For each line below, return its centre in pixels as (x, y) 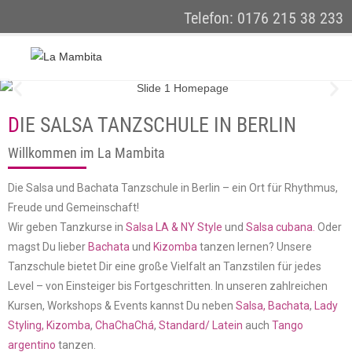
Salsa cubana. (280, 227)
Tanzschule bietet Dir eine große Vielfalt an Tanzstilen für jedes (165, 266)
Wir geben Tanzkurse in (67, 227)
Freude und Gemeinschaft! (75, 207)
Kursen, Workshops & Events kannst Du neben (122, 305)
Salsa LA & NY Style (174, 227)
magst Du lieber (48, 246)
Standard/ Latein (201, 325)
